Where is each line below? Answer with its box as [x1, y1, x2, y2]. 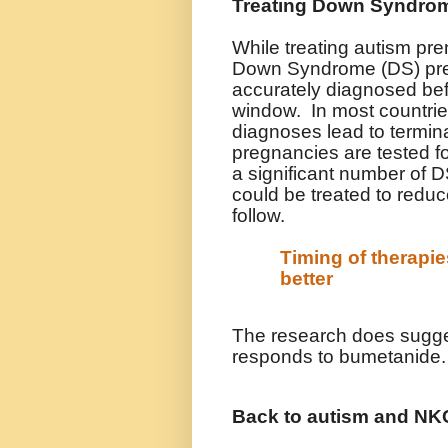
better [280, 268, 333, 290]
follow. [232, 205, 285, 227]
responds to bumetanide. [232, 346, 446, 368]
